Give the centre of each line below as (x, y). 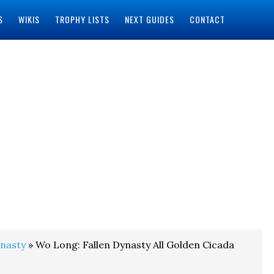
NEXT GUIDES (149, 19)
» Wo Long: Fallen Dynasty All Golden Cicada (130, 245)
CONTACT (207, 19)
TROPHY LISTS (82, 19)
